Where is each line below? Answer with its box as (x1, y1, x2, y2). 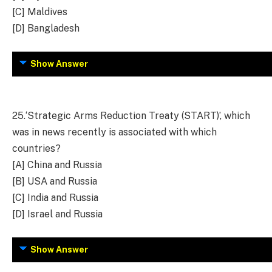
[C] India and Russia (12, 192, 98, 204)
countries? (12, 143, 61, 155)
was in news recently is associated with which (12, 126, 217, 138)
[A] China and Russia (12, 159, 102, 171)
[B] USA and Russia (12, 175, 97, 188)
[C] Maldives (12, 6, 67, 18)
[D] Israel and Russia (12, 208, 103, 220)
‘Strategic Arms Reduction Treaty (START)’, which (25, 110, 250, 122)
